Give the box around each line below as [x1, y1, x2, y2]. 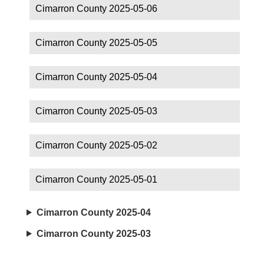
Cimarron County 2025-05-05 [35, 37, 157, 48]
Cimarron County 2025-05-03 [35, 105, 157, 116]
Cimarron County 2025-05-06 [35, 3, 157, 14]
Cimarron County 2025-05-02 [35, 140, 157, 150]
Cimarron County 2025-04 [36, 207, 151, 217]
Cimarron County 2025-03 [36, 228, 151, 239]
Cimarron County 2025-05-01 [35, 174, 157, 184]
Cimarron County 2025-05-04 [35, 71, 157, 82]
